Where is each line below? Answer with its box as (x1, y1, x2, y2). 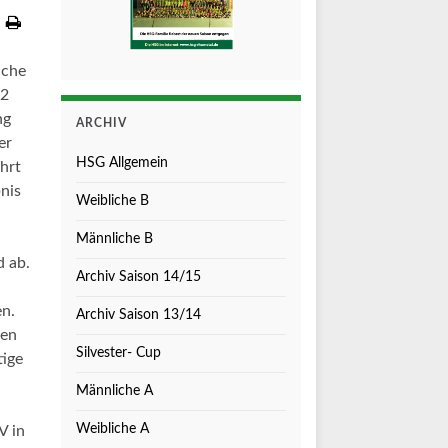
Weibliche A (76, 422, 149, 436)
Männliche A (76, 384, 153, 398)
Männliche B (76, 232, 153, 246)
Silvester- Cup (76, 346, 161, 360)
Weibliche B (76, 194, 149, 208)
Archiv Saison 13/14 (76, 308, 201, 322)
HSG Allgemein (76, 156, 168, 170)
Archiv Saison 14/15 (76, 270, 201, 284)
